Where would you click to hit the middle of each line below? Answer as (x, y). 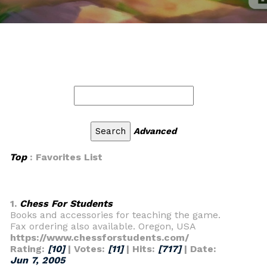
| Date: (199, 249)
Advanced (155, 131)
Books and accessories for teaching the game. (115, 215)
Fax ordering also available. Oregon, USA (103, 226)
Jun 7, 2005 (38, 260)
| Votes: (86, 249)
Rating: (29, 249)
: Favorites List (65, 157)
